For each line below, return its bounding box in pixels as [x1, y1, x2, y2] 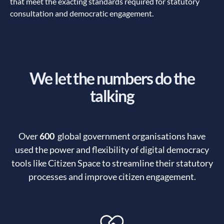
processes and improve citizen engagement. [28, 171, 196, 182]
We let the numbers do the [29, 68, 194, 88]
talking [89, 86, 134, 106]
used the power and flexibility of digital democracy [15, 144, 209, 155]
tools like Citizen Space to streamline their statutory [11, 157, 213, 169]
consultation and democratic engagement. [10, 8, 153, 18]
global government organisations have [54, 130, 205, 142]
